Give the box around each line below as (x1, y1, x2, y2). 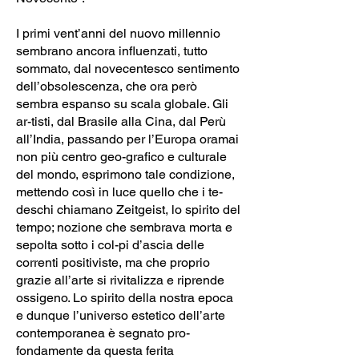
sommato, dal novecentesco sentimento (16, 60, 240, 76)
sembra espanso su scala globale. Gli (16, 95, 228, 111)
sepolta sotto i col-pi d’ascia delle (16, 236, 204, 252)
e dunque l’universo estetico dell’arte (16, 307, 225, 323)
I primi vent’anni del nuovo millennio (16, 25, 220, 41)
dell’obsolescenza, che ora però (16, 78, 197, 94)
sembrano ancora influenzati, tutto (16, 42, 208, 58)
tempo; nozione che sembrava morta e (16, 219, 232, 235)
